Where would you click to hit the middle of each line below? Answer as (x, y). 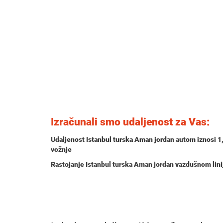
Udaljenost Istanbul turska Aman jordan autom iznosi (134, 139)
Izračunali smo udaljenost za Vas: (130, 122)
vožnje (61, 149)
